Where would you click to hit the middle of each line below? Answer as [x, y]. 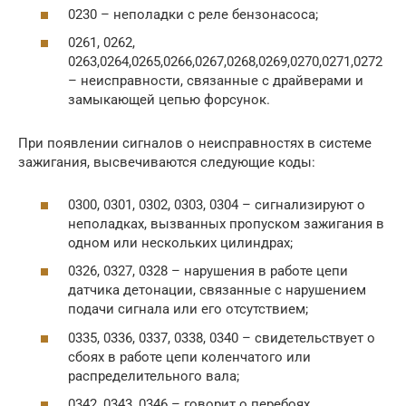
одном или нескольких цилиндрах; [180, 242]
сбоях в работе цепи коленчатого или [189, 357]
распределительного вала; [154, 376]
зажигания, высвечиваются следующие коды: [167, 163]
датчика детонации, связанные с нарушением [217, 290]
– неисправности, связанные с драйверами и [216, 81]
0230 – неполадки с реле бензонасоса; [193, 14]
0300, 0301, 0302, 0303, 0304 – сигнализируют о [217, 204]
